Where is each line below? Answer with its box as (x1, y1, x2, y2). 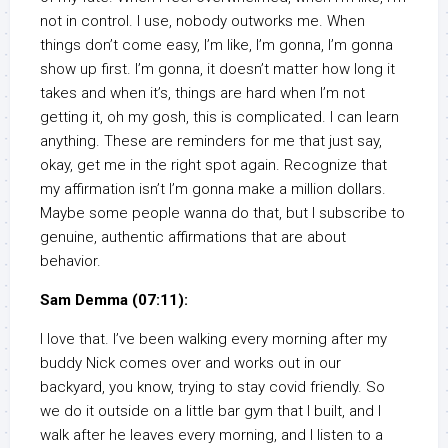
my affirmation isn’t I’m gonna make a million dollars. (40, 180, 386, 199)
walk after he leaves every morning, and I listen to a (40, 426, 383, 445)
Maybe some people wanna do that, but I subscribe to (40, 204, 405, 223)
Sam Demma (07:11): (40, 291, 188, 310)
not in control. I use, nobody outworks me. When (40, 12, 365, 31)
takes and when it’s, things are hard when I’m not (40, 84, 365, 103)
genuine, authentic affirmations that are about (40, 228, 346, 247)
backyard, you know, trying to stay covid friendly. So (40, 378, 385, 397)
